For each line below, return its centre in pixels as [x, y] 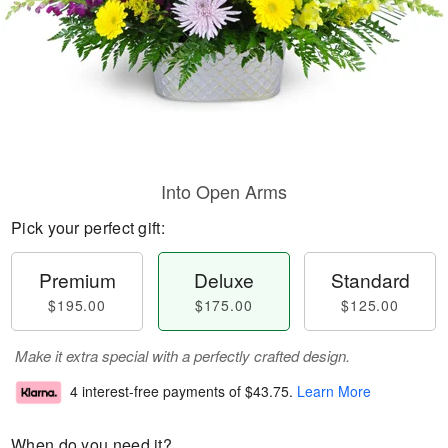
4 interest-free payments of [157, 391]
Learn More [334, 391]
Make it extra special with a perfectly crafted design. [182, 355]
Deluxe [223, 279]
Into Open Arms [224, 191]
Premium [77, 279]
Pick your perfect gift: [88, 227]
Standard [370, 279]
